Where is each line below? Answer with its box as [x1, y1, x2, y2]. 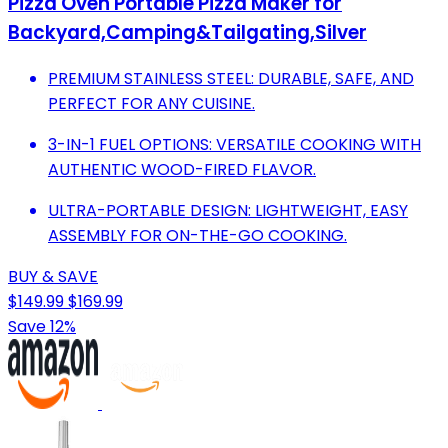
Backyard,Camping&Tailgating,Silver [8, 19, 367, 47]
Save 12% [8, 314, 76, 338]
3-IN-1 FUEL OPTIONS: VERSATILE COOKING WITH [48, 132, 421, 156]
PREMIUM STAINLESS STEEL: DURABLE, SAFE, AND [48, 66, 414, 90]
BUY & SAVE [8, 264, 98, 288]
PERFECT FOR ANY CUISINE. [48, 91, 255, 115]
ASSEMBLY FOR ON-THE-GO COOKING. [48, 223, 347, 247]
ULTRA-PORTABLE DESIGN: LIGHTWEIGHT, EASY [48, 198, 408, 222]
